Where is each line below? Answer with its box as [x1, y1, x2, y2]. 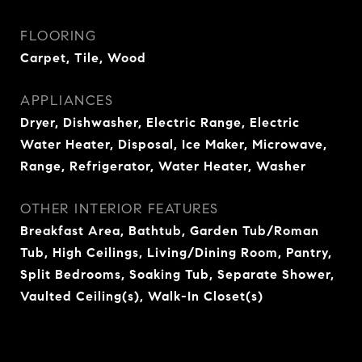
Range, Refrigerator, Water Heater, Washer [20, 158, 306, 174]
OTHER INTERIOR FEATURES [20, 200, 219, 217]
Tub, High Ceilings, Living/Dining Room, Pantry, [20, 245, 332, 260]
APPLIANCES [20, 92, 113, 109]
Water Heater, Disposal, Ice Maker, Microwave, [20, 137, 327, 152]
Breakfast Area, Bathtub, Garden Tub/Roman [20, 223, 319, 238]
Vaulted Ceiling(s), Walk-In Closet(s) [20, 288, 263, 304]
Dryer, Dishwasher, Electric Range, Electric [20, 115, 300, 130]
